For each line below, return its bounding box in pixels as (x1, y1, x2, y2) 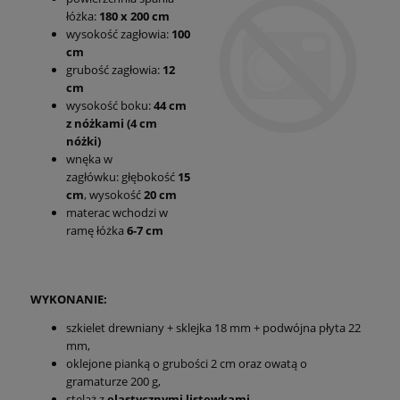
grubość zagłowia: (66, 61, 162, 78)
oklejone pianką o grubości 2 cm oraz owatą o (66, 354, 307, 371)
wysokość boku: (66, 96, 154, 113)
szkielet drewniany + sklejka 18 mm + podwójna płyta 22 (66, 319, 361, 336)
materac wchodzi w (66, 204, 168, 221)
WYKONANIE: (30, 290, 107, 307)
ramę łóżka (66, 221, 127, 238)
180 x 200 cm (99, 7, 170, 24)
